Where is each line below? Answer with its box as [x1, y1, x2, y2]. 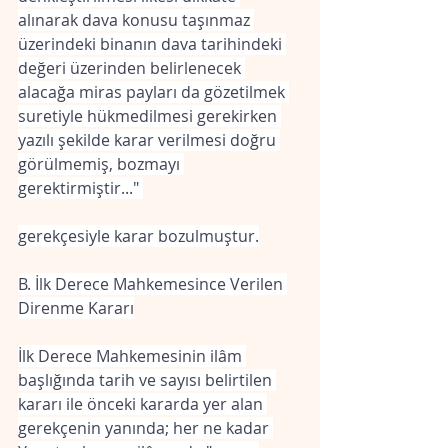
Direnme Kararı [18, 297, 134, 319]
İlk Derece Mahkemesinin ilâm [18, 345, 246, 367]
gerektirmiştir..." [18, 177, 143, 199]
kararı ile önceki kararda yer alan [18, 393, 267, 415]
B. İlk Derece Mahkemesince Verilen [18, 273, 287, 295]
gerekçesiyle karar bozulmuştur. [18, 225, 259, 247]
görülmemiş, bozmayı [18, 153, 184, 175]
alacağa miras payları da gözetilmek [18, 81, 289, 103]
